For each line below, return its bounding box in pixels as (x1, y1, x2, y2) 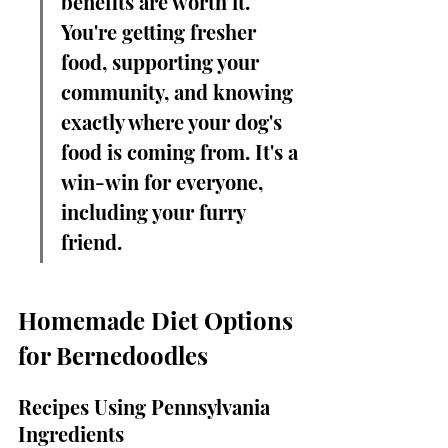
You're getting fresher (61, 18, 261, 45)
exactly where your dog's (61, 108, 287, 135)
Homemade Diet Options (18, 304, 299, 336)
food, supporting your (61, 48, 264, 75)
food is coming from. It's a (61, 138, 303, 165)
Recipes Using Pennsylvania (18, 393, 275, 420)
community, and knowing (61, 78, 298, 105)
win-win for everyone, (61, 168, 268, 195)
